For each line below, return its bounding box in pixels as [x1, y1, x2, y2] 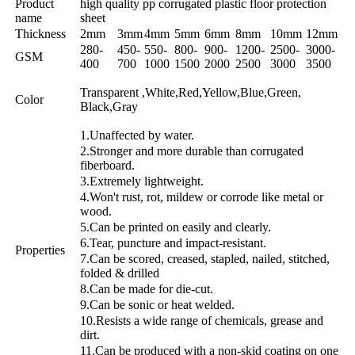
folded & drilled [80, 265, 159, 280]
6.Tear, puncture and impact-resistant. [80, 235, 266, 250]
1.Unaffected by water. [80, 128, 194, 142]
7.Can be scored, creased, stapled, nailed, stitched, [80, 251, 330, 265]
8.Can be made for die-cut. [80, 281, 213, 296]
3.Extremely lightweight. [80, 174, 204, 188]
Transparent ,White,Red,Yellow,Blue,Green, [80, 85, 301, 99]
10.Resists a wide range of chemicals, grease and [80, 313, 323, 327]
